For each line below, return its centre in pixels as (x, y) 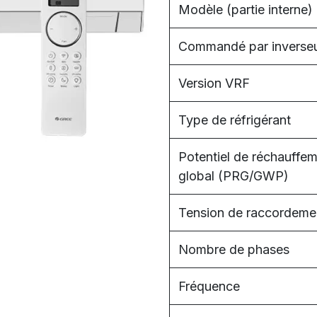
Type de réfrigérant (235, 120)
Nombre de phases (234, 249)
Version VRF (214, 83)
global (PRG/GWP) (234, 176)
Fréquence (209, 286)
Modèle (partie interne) (246, 10)
